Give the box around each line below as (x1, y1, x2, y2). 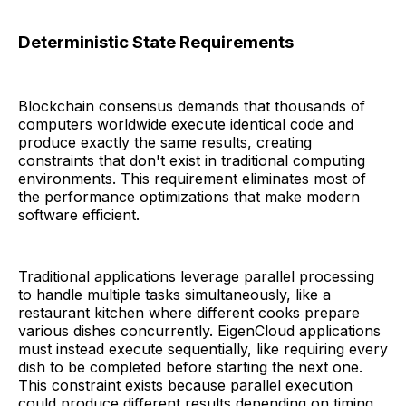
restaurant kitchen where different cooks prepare (18, 304, 360, 323)
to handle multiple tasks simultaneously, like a (18, 285, 331, 304)
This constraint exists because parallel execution (18, 376, 353, 395)
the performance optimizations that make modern (18, 188, 360, 207)
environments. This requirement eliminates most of (18, 169, 366, 188)
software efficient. (18, 206, 140, 225)
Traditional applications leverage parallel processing (18, 267, 374, 286)
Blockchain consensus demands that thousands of (18, 97, 365, 116)
